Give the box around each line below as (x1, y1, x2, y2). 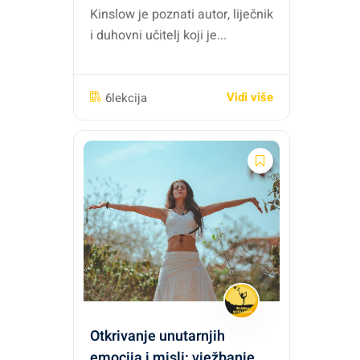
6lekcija (105, 88, 147, 107)
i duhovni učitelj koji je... (90, 26, 227, 45)
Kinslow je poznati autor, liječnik (90, 5, 273, 24)
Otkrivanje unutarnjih (90, 325, 225, 347)
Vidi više (227, 88, 273, 106)
